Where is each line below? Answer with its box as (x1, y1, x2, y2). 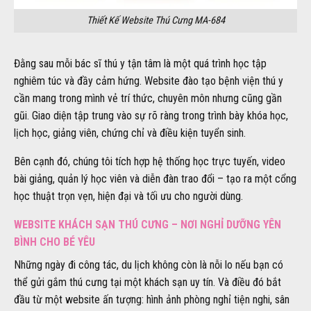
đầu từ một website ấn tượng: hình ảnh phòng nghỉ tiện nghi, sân (14, 293, 289, 307)
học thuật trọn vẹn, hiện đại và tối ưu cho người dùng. (14, 190, 243, 203)
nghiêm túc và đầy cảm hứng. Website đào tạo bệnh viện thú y (14, 74, 283, 88)
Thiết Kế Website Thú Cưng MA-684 (86, 15, 225, 27)
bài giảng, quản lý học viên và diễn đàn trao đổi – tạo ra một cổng (14, 172, 296, 186)
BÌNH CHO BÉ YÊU (14, 235, 95, 249)
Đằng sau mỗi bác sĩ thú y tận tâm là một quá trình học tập (14, 57, 267, 71)
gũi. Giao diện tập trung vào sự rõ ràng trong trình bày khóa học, (14, 109, 288, 123)
